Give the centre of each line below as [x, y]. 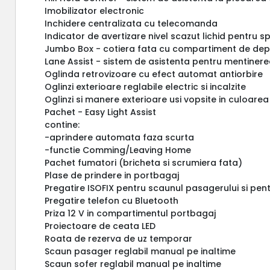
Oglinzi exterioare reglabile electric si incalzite [146, 86]
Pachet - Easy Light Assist [101, 112]
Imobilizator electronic [95, 11]
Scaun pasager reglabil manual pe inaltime [140, 251]
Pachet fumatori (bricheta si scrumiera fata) [144, 162]
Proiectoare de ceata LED [100, 226]
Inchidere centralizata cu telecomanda [131, 23]
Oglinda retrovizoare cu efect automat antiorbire [154, 74]
